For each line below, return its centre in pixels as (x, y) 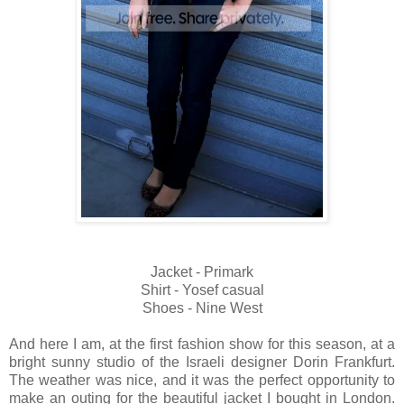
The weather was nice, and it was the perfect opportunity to (202, 380)
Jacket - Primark (202, 271)
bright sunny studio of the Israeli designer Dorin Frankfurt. (202, 362)
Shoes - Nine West (202, 308)
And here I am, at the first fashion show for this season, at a (202, 344)
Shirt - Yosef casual (202, 289)
